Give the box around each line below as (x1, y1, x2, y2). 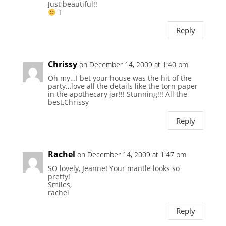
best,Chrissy (47, 97, 89, 107)
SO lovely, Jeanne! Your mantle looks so (47, 163, 180, 174)
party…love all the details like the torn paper (47, 81, 198, 91)
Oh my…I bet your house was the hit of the (47, 73, 192, 83)
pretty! (47, 172, 70, 182)
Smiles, (47, 180, 72, 190)
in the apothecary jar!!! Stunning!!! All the (47, 89, 187, 99)
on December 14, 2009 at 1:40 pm (79, 60, 188, 70)
